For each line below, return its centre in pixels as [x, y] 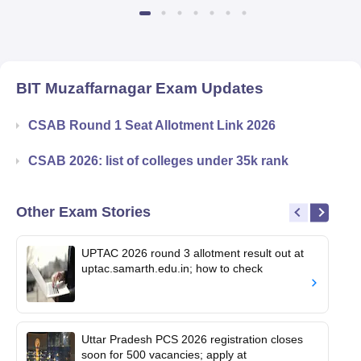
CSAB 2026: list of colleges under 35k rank [158, 160]
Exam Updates [207, 88]
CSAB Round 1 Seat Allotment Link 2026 [152, 125]
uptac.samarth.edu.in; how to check [172, 268]
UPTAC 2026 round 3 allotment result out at [193, 253]
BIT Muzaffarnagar [84, 88]
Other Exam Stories [83, 212]
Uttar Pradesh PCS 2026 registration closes [192, 339]
